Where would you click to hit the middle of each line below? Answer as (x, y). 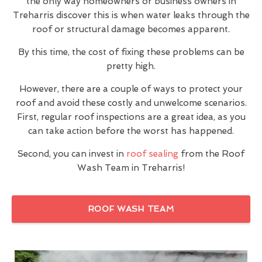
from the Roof (211, 154)
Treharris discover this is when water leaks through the (131, 15)
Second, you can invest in (72, 154)
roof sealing (152, 154)
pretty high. (131, 66)
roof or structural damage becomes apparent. (131, 29)
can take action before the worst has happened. (131, 131)
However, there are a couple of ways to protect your (131, 89)
